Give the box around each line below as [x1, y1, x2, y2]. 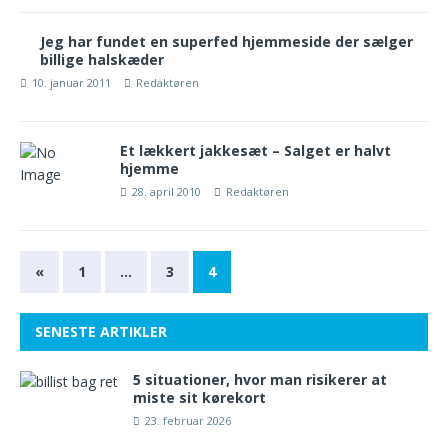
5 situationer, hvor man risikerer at [133, 370, 387, 389]
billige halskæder [40, 50, 164, 69]
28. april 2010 [132, 184, 201, 199]
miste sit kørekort [133, 388, 266, 407]
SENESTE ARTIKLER [35, 322, 167, 341]
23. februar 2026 [145, 413, 231, 428]
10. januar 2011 [32, 75, 111, 90]
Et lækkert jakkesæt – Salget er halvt [120, 141, 391, 160]
